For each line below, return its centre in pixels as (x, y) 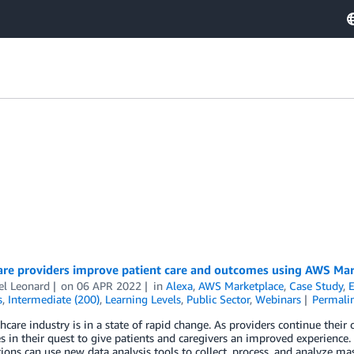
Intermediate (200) (53, 299)
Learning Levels (143, 299)
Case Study (316, 286)
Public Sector (218, 299)
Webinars (278, 299)
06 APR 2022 (109, 286)
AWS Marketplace (241, 286)
